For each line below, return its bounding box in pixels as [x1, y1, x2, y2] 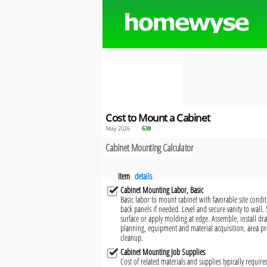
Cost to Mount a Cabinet [105, 110, 210, 125]
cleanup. [120, 232, 143, 244]
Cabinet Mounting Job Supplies [120, 246, 205, 258]
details [135, 170, 152, 182]
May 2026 [106, 125, 130, 133]
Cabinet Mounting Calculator [105, 141, 194, 155]
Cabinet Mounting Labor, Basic [120, 184, 203, 196]
